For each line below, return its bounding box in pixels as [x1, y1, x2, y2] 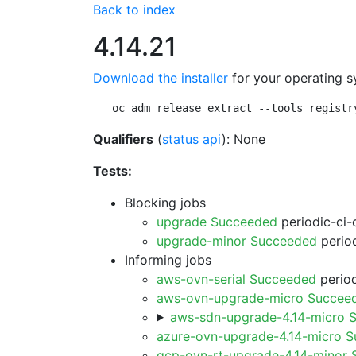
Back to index [93, 2, 176, 17]
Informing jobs [125, 252, 211, 268]
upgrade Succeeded [157, 214, 277, 230]
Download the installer [93, 70, 228, 86]
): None [222, 131, 265, 147]
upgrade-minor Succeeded [157, 233, 317, 249]
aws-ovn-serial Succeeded [157, 271, 316, 287]
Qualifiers [93, 131, 153, 147]
